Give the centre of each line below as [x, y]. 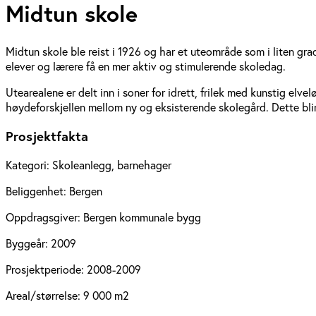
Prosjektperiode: [46, 269]
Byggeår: [28, 243]
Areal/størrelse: [44, 296]
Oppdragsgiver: [44, 217]
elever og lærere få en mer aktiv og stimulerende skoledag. [146, 66]
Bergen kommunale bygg [142, 217]
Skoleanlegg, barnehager [112, 165]
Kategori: [29, 165]
